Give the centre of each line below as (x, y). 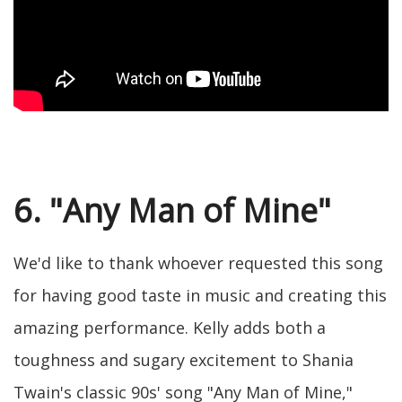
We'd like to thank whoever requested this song (198, 262)
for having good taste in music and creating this (200, 295)
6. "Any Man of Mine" (172, 210)
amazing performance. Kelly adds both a (170, 327)
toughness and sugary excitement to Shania (184, 359)
